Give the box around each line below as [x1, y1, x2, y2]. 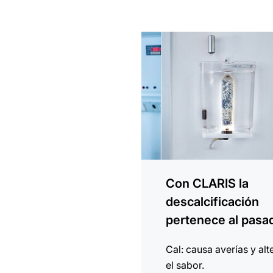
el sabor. [166, 259, 205, 272]
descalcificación [166, 194, 260, 210]
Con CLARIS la [166, 176, 249, 191]
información [141, 48, 196, 61]
